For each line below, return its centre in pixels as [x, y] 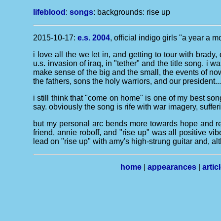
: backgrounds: [120, 12]
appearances [172, 167]
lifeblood [50, 12]
